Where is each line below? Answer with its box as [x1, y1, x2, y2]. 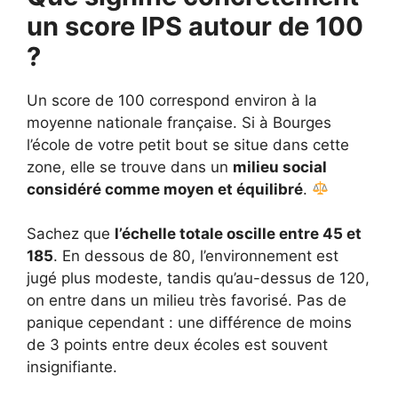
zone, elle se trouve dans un [27, 157, 233, 176]
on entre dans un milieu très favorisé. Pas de [27, 291, 346, 310]
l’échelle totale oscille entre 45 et [115, 225, 362, 243]
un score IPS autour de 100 [27, 10, 363, 42]
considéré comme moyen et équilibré [27, 179, 303, 198]
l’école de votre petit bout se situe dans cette [27, 135, 349, 154]
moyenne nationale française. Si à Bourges [27, 113, 331, 131]
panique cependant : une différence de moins [27, 314, 352, 332]
